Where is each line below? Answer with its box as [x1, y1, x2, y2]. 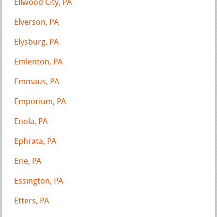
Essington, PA [14, 177, 63, 186]
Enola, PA [14, 117, 48, 126]
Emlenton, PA [14, 58, 63, 66]
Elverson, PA [14, 18, 59, 27]
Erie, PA [14, 157, 42, 166]
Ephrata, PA [14, 137, 57, 146]
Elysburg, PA [14, 38, 59, 46]
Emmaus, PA [14, 77, 60, 86]
